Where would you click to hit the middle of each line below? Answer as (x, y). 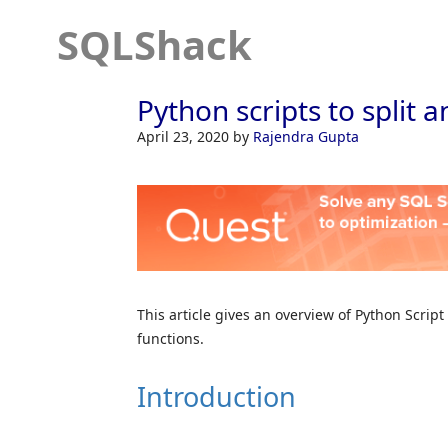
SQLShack (154, 44)
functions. (170, 338)
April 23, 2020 (185, 136)
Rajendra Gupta (306, 136)
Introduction (216, 396)
